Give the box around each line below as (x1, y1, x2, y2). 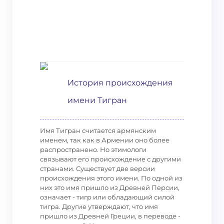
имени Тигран (67, 95, 127, 105)
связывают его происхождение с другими (40, 155, 181, 163)
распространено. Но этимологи (40, 145, 146, 153)
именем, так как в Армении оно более (40, 136, 169, 144)
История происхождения (67, 78, 173, 87)
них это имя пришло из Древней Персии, (40, 183, 179, 191)
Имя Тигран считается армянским (40, 126, 156, 134)
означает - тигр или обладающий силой (40, 193, 174, 201)
